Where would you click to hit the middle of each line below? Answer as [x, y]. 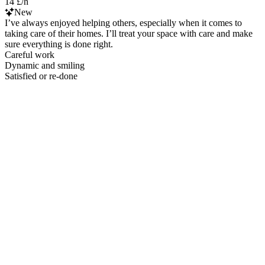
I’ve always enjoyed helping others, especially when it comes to [123, 22]
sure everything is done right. [59, 44]
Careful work [30, 54]
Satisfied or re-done [41, 76]
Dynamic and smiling [45, 65]
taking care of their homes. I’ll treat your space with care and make [129, 33]
